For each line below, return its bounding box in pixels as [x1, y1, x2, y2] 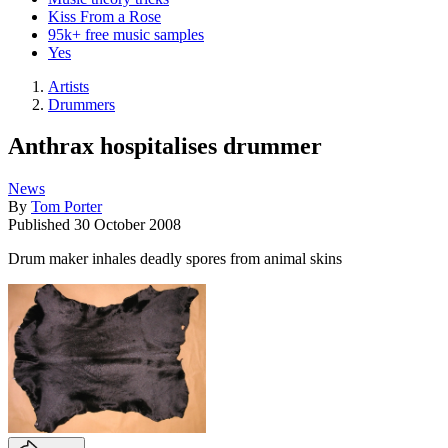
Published [8, 216, 74, 234]
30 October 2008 [74, 216, 181, 234]
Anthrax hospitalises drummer [8, 133, 322, 160]
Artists [48, 77, 89, 95]
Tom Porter [31, 198, 102, 216]
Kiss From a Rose [48, 7, 161, 25]
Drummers [48, 95, 115, 113]
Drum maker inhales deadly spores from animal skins [8, 250, 342, 268]
